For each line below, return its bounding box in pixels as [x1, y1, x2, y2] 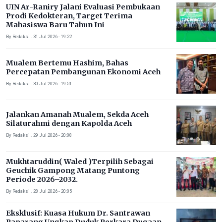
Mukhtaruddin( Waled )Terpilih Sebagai [6, 157, 154, 166]
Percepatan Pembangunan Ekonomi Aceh [6, 67, 161, 77]
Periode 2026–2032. [6, 175, 78, 184]
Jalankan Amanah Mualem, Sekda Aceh [6, 110, 149, 119]
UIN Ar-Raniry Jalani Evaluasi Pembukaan [6, 2, 161, 12]
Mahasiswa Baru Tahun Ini [6, 20, 105, 30]
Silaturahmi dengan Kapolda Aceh [6, 119, 132, 128]
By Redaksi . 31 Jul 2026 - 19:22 [6, 34, 72, 40]
